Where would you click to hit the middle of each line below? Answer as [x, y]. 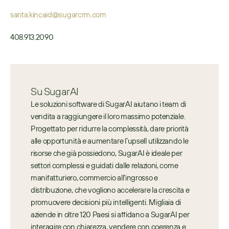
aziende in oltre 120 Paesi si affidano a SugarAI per [110, 214]
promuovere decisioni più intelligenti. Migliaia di [106, 202]
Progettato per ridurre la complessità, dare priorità [110, 129]
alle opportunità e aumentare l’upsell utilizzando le [110, 141]
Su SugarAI [55, 91]
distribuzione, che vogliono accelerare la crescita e [110, 190]
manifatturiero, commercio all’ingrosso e [94, 178]
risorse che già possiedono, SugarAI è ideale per [107, 153]
